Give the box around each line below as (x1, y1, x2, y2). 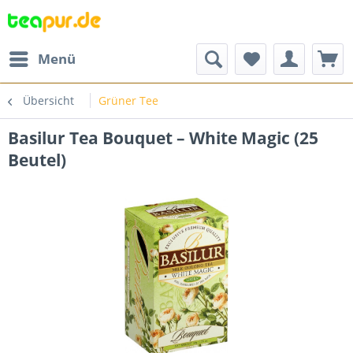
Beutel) (8, 149, 66, 171)
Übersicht (23, 93, 74, 108)
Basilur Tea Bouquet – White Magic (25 (8, 127, 318, 149)
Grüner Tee (98, 93, 158, 108)
